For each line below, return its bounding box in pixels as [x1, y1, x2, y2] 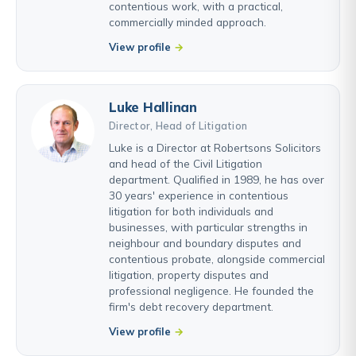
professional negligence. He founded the [109, 283, 314, 297]
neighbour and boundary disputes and [109, 235, 301, 250]
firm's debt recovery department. [109, 299, 273, 313]
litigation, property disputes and [109, 267, 269, 281]
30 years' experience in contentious [109, 188, 288, 202]
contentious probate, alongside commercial [109, 251, 325, 265]
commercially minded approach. [109, 14, 266, 29]
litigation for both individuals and [109, 203, 273, 218]
